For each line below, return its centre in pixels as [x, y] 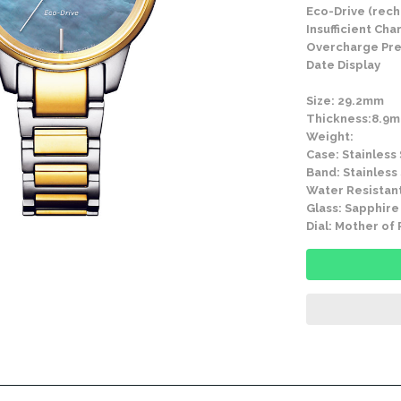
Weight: [330, 137]
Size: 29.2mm [346, 101]
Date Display [344, 65]
